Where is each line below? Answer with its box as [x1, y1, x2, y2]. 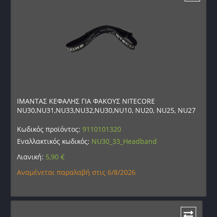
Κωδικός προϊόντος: [17, 124, 83, 134]
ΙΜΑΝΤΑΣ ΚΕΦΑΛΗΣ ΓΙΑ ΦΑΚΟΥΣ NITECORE [17, 96, 155, 106]
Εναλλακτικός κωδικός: [17, 137, 92, 146]
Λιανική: [17, 152, 46, 162]
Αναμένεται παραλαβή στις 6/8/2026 [17, 168, 136, 177]
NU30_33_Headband [92, 137, 157, 146]
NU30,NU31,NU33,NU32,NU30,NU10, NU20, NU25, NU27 [17, 106, 196, 115]
